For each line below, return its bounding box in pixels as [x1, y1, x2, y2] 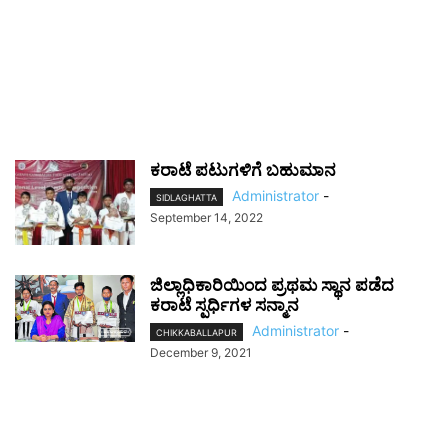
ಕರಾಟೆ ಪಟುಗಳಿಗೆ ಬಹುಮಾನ [150, 160, 336, 180]
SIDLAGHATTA [156, 192, 217, 204]
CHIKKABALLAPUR [156, 327, 237, 339]
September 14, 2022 [150, 210, 263, 226]
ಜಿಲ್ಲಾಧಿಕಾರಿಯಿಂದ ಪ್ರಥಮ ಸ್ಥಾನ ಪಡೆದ [150, 275, 394, 295]
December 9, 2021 [150, 345, 252, 361]
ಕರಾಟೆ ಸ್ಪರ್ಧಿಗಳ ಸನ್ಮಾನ [150, 295, 299, 315]
